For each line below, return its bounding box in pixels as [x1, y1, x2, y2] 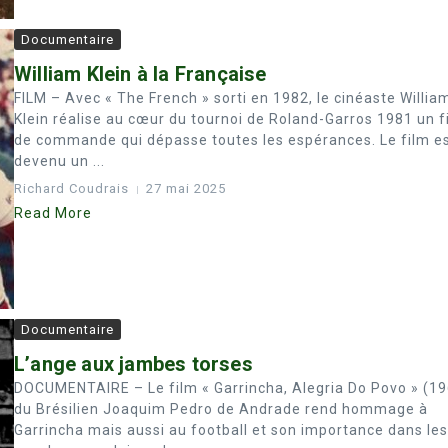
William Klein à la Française [14, 62, 267, 86]
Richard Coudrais [14, 181, 129, 196]
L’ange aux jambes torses [14, 352, 253, 376]
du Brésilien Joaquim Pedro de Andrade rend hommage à [14, 401, 428, 417]
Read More [14, 205, 92, 221]
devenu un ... [14, 153, 105, 169]
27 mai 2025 [146, 181, 226, 196]
